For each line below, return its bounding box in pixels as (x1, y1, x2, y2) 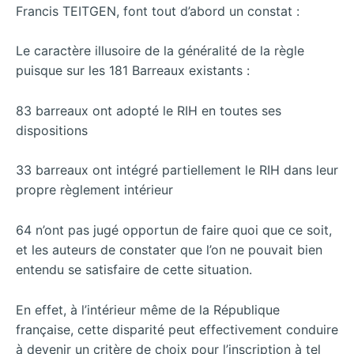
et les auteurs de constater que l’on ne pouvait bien (16, 241, 322, 258)
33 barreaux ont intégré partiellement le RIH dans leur (16, 162, 338, 179)
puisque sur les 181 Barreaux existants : (16, 62, 250, 79)
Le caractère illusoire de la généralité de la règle (16, 43, 304, 59)
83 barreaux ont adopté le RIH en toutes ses (16, 102, 281, 119)
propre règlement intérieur (16, 182, 173, 198)
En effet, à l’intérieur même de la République (16, 301, 280, 318)
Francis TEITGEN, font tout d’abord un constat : (16, 2, 299, 19)
